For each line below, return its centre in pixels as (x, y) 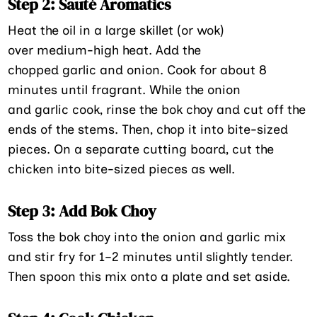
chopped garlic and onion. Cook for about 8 (138, 70)
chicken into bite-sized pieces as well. (122, 169)
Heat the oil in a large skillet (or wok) (116, 30)
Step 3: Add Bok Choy (82, 211)
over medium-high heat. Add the (105, 50)
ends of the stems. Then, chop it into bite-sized (148, 129)
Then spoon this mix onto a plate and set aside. (149, 276)
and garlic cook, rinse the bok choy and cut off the (157, 109)
